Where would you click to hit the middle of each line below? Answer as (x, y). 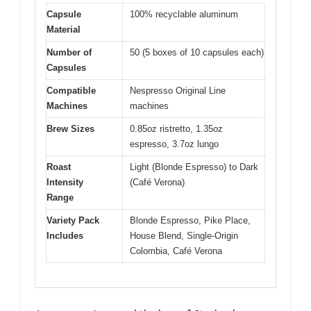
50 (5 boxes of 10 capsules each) (197, 52)
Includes (65, 236)
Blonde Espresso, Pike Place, (190, 220)
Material (64, 30)
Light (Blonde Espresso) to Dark (194, 167)
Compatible (71, 91)
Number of (69, 52)
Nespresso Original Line (178, 91)
